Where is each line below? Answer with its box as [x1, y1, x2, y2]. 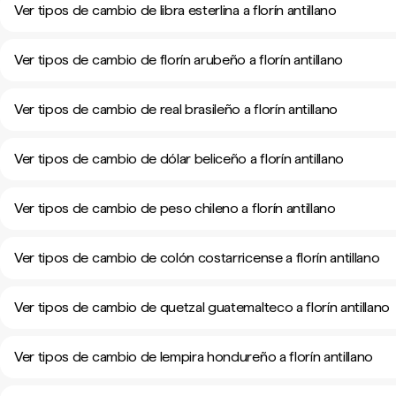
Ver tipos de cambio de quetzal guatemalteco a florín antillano [14, 299, 391, 316]
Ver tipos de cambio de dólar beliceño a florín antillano [14, 150, 345, 167]
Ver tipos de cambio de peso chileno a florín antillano [14, 200, 336, 217]
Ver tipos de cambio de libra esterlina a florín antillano [14, 2, 337, 19]
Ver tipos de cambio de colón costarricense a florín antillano [14, 249, 380, 266]
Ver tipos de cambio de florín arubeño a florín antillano [14, 51, 344, 68]
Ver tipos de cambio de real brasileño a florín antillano [14, 101, 339, 118]
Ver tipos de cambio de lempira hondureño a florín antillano [14, 348, 374, 365]
